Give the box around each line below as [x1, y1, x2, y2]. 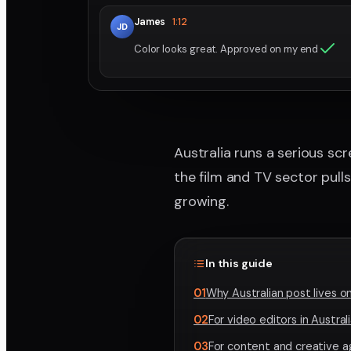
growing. [174, 192, 229, 211]
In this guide [205, 256, 273, 270]
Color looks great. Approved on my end [134, 42, 319, 56]
